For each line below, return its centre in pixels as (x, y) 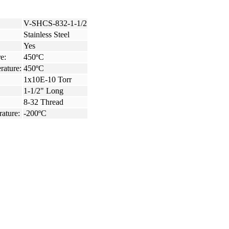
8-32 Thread (43, 102)
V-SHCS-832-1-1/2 (55, 24)
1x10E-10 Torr (48, 80)
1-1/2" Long (43, 91)
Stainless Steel (47, 35)
